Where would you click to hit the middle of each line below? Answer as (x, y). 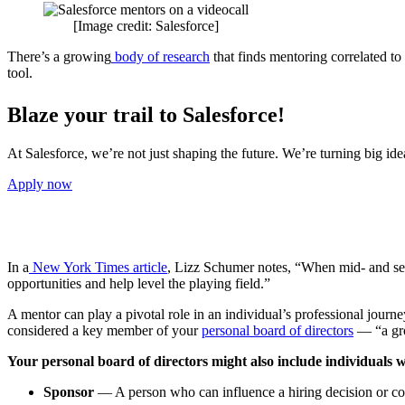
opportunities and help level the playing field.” (139, 283)
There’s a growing (59, 56)
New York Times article (98, 267)
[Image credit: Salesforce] (146, 25)
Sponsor (69, 391)
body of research (160, 56)
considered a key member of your (104, 330)
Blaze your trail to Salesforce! (146, 114)
